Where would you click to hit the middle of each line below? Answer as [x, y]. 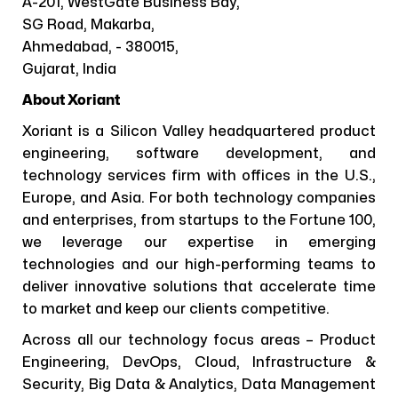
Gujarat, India [69, 69]
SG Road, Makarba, [88, 25]
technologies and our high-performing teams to [199, 265]
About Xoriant [71, 100]
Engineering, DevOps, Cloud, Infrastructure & [199, 362]
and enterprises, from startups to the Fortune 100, [199, 220]
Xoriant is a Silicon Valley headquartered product [199, 131]
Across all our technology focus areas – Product [199, 340]
